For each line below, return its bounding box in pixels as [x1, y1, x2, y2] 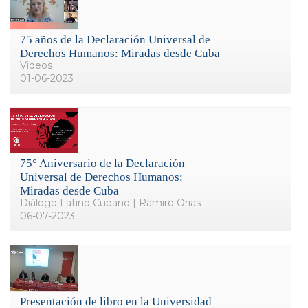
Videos [20, 58, 52, 71]
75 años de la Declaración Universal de [20, 32, 210, 46]
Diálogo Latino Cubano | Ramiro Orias [20, 197, 201, 210]
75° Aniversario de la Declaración [20, 157, 185, 170]
